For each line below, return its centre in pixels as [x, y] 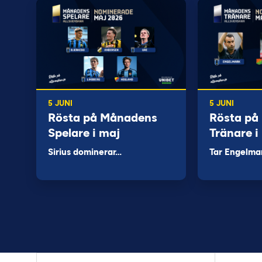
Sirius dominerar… [85, 152]
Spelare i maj [84, 133]
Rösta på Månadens [103, 118]
